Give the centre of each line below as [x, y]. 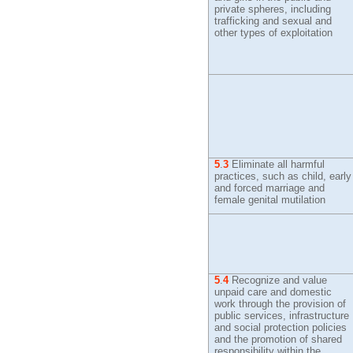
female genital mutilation [270, 200]
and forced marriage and [270, 188]
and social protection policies [281, 327]
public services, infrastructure [282, 316]
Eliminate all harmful [277, 164]
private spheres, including [273, 9]
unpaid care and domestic [273, 292]
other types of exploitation [274, 33]
